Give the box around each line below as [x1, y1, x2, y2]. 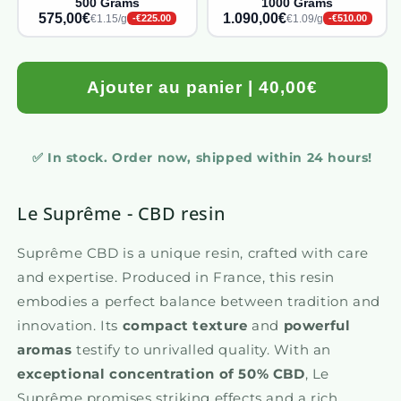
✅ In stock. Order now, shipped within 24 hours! [31, 149, 373, 166]
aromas [17, 340, 73, 358]
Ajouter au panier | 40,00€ [87, 77, 318, 97]
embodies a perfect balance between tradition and [17, 292, 380, 310]
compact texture [122, 316, 248, 334]
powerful [283, 316, 351, 334]
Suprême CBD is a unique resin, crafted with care [17, 243, 369, 261]
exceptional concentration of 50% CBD [17, 364, 305, 382]
